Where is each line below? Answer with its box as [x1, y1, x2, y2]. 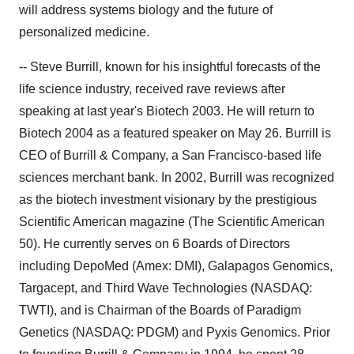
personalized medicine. [19, 25, 149, 39]
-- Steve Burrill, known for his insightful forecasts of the [19, 60, 321, 73]
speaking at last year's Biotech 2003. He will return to [19, 104, 314, 118]
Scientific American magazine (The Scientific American [19, 215, 325, 228]
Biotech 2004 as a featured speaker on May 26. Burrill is [19, 126, 331, 140]
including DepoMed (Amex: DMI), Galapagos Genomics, [19, 259, 333, 273]
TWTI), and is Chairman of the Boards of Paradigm [19, 303, 301, 317]
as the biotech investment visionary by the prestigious [19, 193, 317, 206]
